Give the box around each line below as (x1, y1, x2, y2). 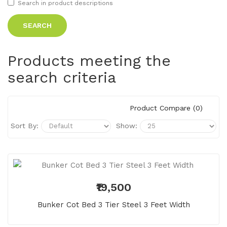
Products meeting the (8, 51, 171, 69)
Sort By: (11, 121, 39, 130)
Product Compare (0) (130, 103, 203, 112)
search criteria (8, 68, 116, 86)
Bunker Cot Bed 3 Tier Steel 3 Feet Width (37, 200, 190, 209)
